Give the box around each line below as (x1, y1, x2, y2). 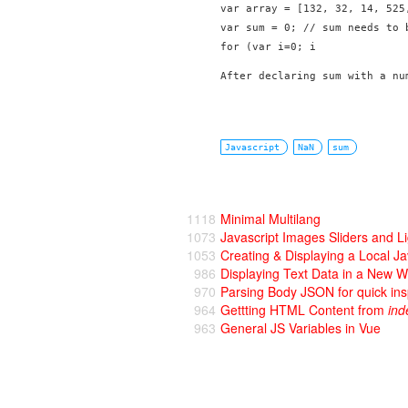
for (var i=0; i (220, 39, 316, 53)
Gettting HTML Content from (220, 300, 388, 319)
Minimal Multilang (220, 209, 321, 228)
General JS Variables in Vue (220, 318, 381, 337)
